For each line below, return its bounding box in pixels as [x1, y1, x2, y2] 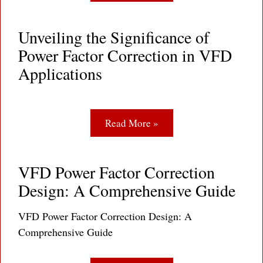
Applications [18, 62, 102, 85]
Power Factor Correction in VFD [18, 44, 232, 67]
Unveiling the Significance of [18, 26, 209, 49]
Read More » [104, 116, 159, 130]
